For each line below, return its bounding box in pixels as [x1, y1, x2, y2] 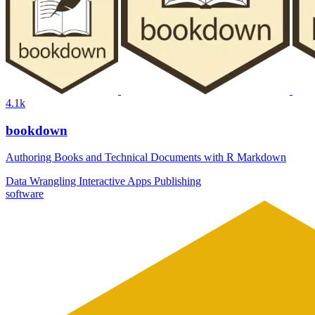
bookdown [6, 122, 67, 138]
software [6, 188, 44, 200]
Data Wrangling [6, 175, 79, 188]
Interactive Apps [79, 175, 154, 188]
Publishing [154, 175, 201, 188]
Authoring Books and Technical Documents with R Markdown [6, 151, 286, 164]
